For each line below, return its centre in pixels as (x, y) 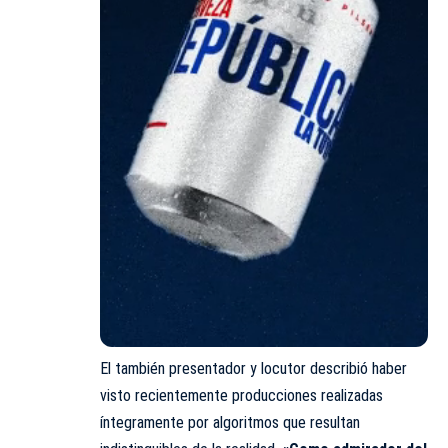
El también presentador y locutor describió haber (253, 368)
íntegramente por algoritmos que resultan (230, 422)
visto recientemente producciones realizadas (241, 395)
